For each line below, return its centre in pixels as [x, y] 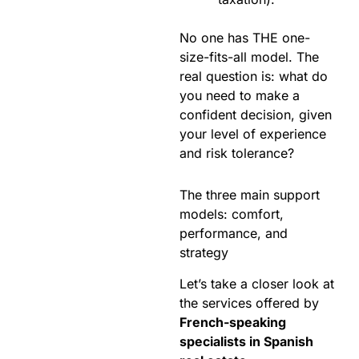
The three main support [250, 195]
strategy [204, 253]
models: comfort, [232, 214]
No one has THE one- [245, 38]
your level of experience [253, 134]
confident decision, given [256, 115]
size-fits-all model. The [249, 57]
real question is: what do [254, 77]
